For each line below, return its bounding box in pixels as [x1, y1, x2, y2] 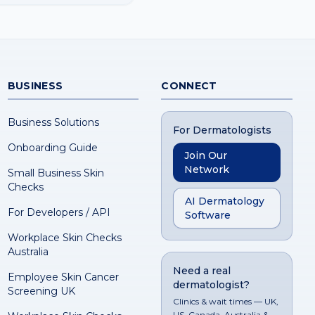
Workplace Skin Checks [7, 231, 122, 244]
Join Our [184, 149, 228, 162]
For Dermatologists [173, 124, 272, 136]
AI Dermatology [185, 195, 265, 207]
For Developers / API [7, 206, 110, 219]
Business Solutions [7, 116, 99, 129]
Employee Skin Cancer [7, 271, 119, 283]
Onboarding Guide [7, 141, 98, 154]
